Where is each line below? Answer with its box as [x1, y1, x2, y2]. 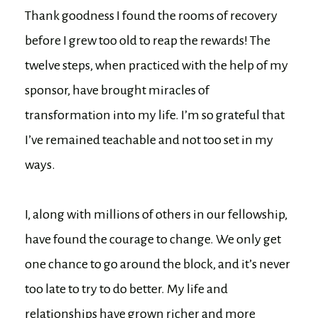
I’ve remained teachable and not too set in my [25, 132, 273, 147]
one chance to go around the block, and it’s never [25, 256, 290, 271]
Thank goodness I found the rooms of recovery [25, 8, 278, 23]
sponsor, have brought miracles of [25, 82, 209, 97]
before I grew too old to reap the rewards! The [25, 33, 270, 48]
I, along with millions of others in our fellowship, [25, 207, 287, 221]
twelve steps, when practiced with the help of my [25, 57, 288, 72]
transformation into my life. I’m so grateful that [25, 107, 285, 122]
